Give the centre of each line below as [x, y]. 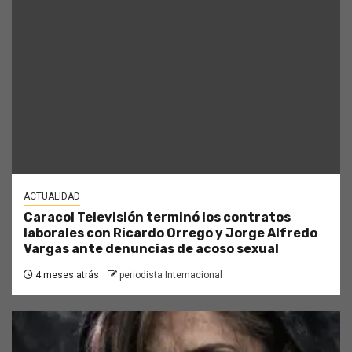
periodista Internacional [171, 275]
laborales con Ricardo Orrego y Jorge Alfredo [170, 233]
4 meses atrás [66, 275]
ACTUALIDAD [52, 196]
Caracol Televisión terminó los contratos [157, 217]
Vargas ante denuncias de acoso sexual [151, 248]
